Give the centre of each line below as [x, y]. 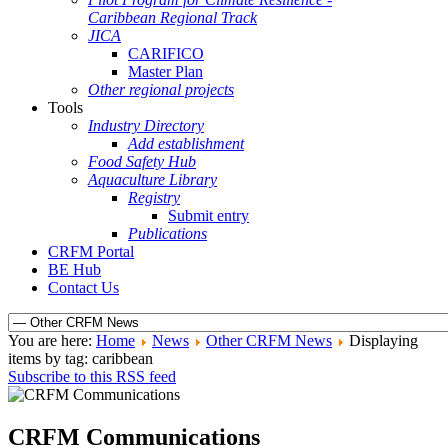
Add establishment [186, 143]
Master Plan [165, 71]
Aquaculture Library [152, 179]
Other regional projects [161, 89]
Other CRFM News [269, 340]
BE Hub [74, 269]
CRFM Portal [91, 251]
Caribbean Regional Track [172, 17]
